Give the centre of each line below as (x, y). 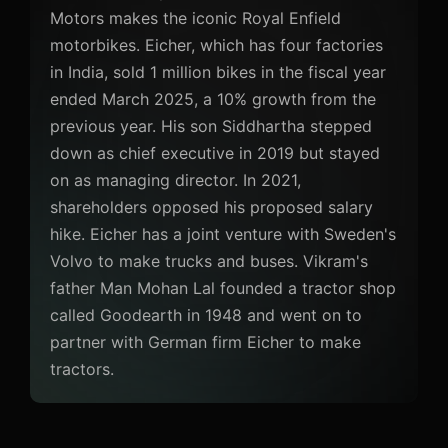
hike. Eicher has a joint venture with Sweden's (223, 234)
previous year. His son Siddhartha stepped (211, 126)
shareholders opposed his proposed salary (211, 207)
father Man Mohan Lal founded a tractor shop (223, 288)
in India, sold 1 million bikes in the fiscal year (218, 72)
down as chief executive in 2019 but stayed (215, 153)
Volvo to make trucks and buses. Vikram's (209, 261)
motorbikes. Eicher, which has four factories (216, 45)
